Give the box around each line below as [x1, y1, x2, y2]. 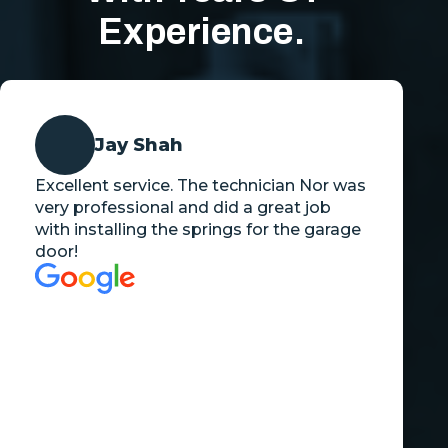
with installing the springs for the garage [35, 219, 361, 239]
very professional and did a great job [35, 197, 331, 217]
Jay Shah [95, 133, 184, 156]
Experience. [97, 11, 306, 52]
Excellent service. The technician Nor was [35, 175, 366, 195]
